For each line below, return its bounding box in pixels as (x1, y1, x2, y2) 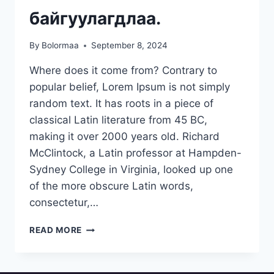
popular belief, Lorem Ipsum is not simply (29, 81, 230, 94)
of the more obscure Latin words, (29, 180, 193, 193)
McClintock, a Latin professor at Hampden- (29, 147, 242, 160)
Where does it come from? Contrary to (29, 64, 217, 77)
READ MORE (29, 225, 83, 235)
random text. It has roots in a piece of (29, 97, 213, 110)
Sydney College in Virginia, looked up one (29, 163, 233, 176)
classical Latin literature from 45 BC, (29, 114, 207, 127)
